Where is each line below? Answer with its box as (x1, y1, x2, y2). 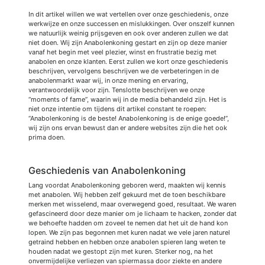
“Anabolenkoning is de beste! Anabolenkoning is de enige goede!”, (28, 114, 229, 122)
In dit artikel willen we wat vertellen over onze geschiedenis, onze (28, 9, 228, 18)
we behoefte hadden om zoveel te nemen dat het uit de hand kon (28, 218, 228, 227)
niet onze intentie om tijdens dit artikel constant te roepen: (28, 104, 206, 113)
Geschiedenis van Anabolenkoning (28, 164, 186, 176)
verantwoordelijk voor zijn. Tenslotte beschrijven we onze (28, 85, 205, 94)
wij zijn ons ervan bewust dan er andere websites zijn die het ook (28, 123, 227, 132)
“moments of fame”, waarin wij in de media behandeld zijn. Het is (28, 95, 227, 104)
